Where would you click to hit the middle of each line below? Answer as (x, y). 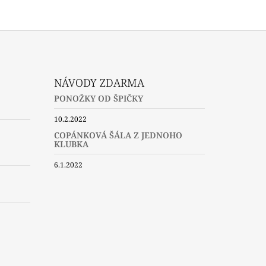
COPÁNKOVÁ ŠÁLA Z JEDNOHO (118, 135)
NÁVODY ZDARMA (99, 82)
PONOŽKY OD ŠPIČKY (98, 98)
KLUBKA (71, 144)
